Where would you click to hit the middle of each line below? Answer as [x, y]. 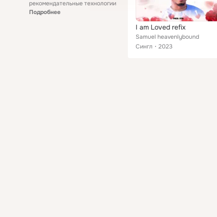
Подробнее [45, 12]
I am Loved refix [161, 27]
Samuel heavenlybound [167, 37]
